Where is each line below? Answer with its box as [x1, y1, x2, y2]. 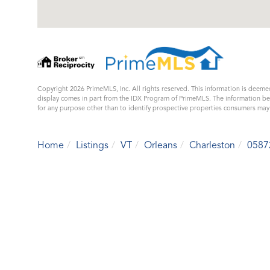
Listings [76, 140, 108, 151]
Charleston [189, 140, 235, 151]
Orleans [144, 140, 177, 151]
